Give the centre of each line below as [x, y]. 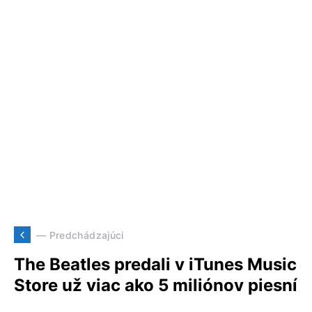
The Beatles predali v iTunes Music [155, 265]
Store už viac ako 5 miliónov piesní [156, 286]
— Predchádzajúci [80, 235]
